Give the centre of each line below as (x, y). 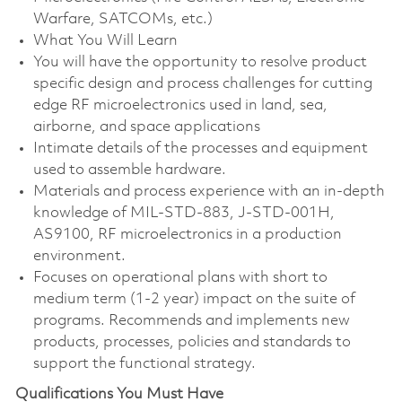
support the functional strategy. (144, 363)
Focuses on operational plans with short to (180, 277)
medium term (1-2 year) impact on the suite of (194, 299)
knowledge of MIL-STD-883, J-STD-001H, (184, 213)
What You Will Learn (105, 40)
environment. (79, 256)
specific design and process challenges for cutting (202, 83)
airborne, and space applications (146, 127)
